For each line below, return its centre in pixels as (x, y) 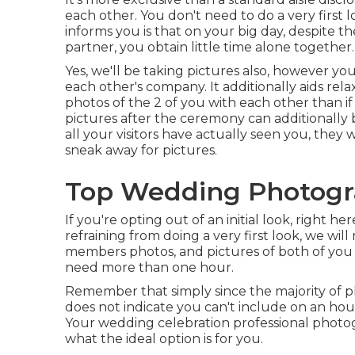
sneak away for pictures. (141, 151)
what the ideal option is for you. (164, 339)
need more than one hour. (149, 268)
